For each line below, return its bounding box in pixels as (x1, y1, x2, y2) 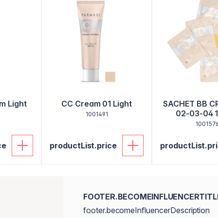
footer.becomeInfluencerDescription (83, 205, 210, 215)
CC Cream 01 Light (61, 99, 132, 109)
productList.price (50, 141, 117, 150)
